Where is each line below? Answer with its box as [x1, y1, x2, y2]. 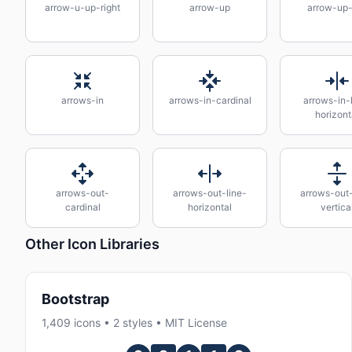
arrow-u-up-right [45, 2, 120, 13]
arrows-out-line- [173, 187, 247, 199]
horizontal [188, 201, 232, 213]
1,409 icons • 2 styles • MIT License [42, 316, 227, 330]
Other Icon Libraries [25, 235, 159, 252]
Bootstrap [42, 291, 109, 307]
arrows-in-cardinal [168, 94, 251, 106]
